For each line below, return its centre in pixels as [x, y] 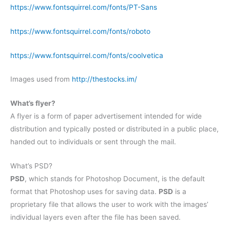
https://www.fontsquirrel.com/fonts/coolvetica [87, 55]
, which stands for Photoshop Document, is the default [115, 179]
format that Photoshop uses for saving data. [84, 192]
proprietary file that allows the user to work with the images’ [109, 205]
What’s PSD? [31, 166]
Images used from [41, 79]
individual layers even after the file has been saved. [95, 217]
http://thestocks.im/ [104, 79]
